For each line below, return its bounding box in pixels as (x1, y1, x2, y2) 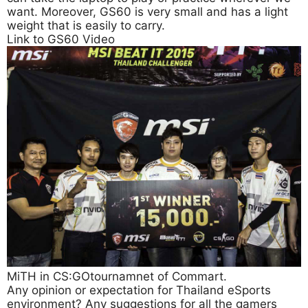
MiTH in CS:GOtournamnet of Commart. (7, 269, 227, 284)
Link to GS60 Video (7, 32, 115, 47)
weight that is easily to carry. (7, 19, 165, 33)
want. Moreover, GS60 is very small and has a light (7, 5, 288, 19)
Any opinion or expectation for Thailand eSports (7, 283, 271, 298)
